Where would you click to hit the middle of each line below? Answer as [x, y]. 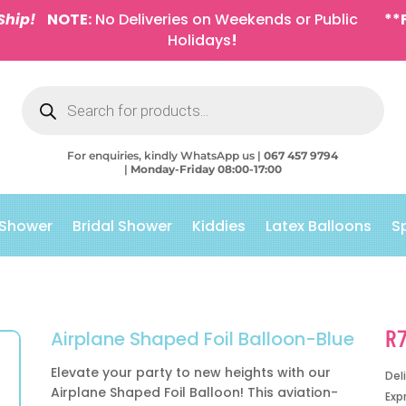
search [41, 104]
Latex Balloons [319, 226]
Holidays [200, 40]
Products [47, 91]
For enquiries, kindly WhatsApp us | [166, 155]
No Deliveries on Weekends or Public [225, 19]
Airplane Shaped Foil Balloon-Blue [202, 338]
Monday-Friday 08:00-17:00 [206, 169]
